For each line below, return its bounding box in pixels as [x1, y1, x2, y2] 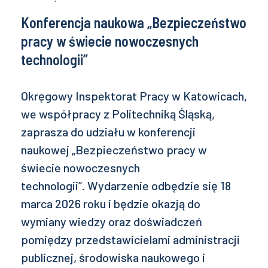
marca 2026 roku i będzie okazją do [21, 196, 200, 211]
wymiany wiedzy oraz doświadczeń [21, 214, 202, 229]
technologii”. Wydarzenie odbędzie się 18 [21, 178, 231, 193]
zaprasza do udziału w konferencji [21, 124, 196, 139]
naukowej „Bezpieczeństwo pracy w [21, 142, 207, 157]
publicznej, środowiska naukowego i [21, 250, 205, 265]
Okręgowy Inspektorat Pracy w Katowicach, [21, 89, 247, 103]
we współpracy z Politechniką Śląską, [21, 106, 215, 121]
